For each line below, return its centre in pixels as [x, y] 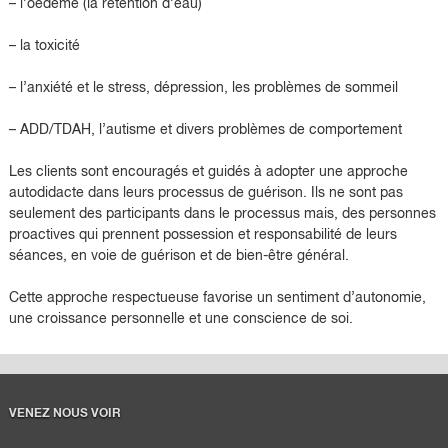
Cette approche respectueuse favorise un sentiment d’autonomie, [217, 297]
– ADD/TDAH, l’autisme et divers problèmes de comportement [205, 129]
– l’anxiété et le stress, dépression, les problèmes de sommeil [203, 87]
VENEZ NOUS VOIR [64, 414]
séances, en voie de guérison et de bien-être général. [178, 255]
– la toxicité [44, 45]
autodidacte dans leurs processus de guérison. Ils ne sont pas [205, 192]
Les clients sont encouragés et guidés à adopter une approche [208, 171]
